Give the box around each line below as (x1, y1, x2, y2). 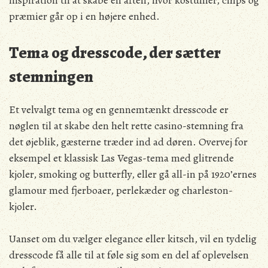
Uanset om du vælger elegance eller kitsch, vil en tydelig (9, 232, 257, 246)
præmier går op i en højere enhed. (9, 9, 160, 23)
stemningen (9, 66, 93, 87)
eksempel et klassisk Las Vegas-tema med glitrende (9, 151, 234, 166)
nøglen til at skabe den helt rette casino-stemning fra (9, 118, 243, 133)
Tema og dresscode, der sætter (9, 42, 221, 63)
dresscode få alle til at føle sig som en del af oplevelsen (9, 248, 249, 263)
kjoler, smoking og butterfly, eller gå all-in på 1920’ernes (9, 167, 257, 182)
